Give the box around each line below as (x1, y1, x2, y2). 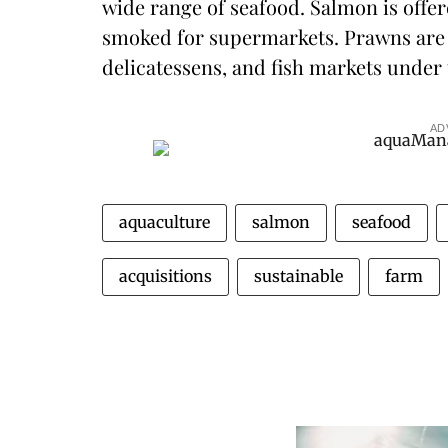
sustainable (254, 266, 343, 286)
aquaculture (119, 212, 210, 232)
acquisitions (119, 266, 212, 286)
